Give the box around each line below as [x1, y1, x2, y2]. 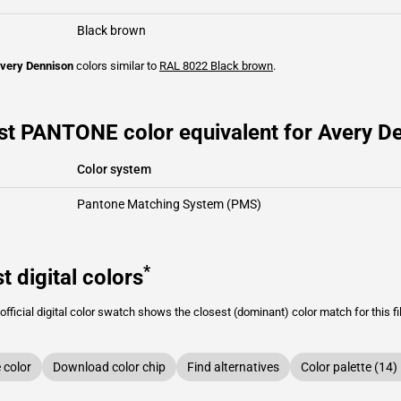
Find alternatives [187, 360, 279, 374]
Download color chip [53, 360, 166, 374]
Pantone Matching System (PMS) [77, 197, 261, 211]
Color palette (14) [301, 360, 397, 374]
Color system [77, 162, 151, 176]
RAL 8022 [159, 59, 208, 73]
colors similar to [73, 59, 159, 73]
